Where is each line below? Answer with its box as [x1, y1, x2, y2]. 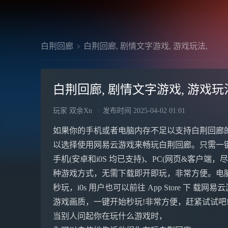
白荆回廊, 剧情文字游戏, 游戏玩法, [83, 42, 208, 50]
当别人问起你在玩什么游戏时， [53, 212, 167, 220]
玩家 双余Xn [53, 107, 92, 115]
